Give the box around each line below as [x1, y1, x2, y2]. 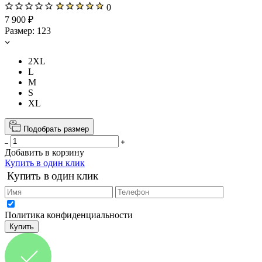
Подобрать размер [23, 124, 89, 133]
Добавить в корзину [5, 147, 84, 157]
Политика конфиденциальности [5, 209, 133, 220]
